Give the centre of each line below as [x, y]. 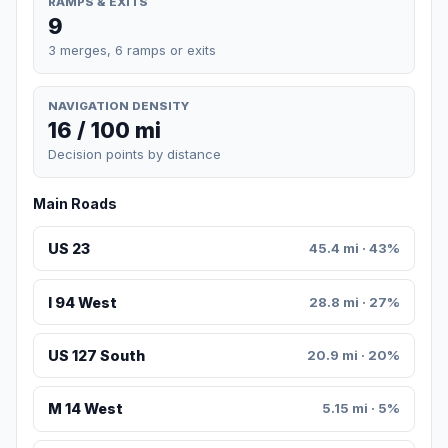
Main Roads [75, 204]
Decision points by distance [134, 154]
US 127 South [96, 356]
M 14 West [85, 409]
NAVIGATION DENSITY [118, 105]
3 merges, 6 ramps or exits [132, 49]
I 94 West [82, 302]
